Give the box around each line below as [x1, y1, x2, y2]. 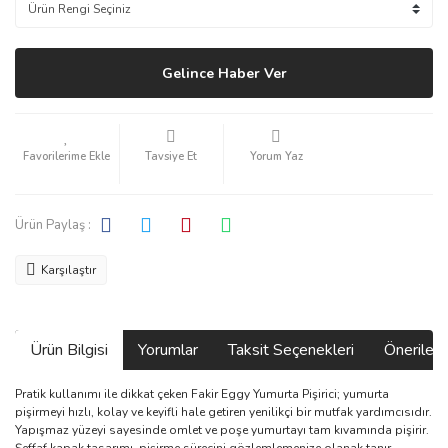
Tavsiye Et [145, 149, 198, 164]
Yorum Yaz [249, 149, 303, 164]
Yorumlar [138, 339, 198, 361]
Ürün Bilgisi [30, 339, 108, 361]
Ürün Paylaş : [15, 215, 91, 234]
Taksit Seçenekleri [228, 339, 354, 361]
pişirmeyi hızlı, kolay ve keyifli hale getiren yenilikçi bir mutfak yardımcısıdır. [15, 404, 432, 420]
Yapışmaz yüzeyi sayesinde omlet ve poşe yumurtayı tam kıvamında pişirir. [15, 422, 429, 438]
